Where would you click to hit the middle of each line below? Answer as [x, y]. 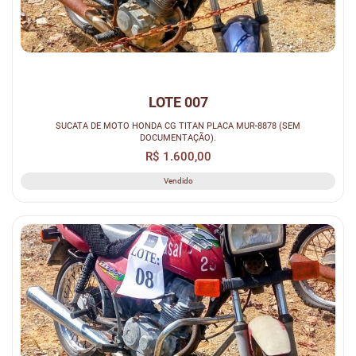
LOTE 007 [178, 103]
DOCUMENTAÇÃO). [178, 138]
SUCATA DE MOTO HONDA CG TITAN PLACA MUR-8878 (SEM [178, 126]
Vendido [178, 181]
